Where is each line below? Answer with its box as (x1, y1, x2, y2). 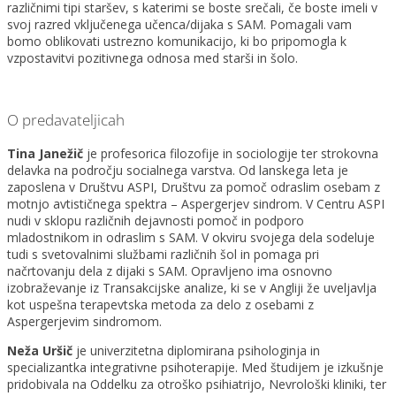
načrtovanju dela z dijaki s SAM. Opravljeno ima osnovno (7, 263, 332, 280)
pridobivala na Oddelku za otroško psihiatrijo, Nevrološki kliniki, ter (7, 376, 386, 393)
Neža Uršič (7, 342, 72, 360)
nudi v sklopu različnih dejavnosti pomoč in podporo (7, 212, 304, 230)
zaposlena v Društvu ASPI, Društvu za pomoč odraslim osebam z (7, 179, 380, 196)
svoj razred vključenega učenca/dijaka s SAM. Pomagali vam (7, 16, 352, 34)
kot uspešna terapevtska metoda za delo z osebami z (7, 296, 314, 314)
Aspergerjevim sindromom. (7, 313, 162, 331)
